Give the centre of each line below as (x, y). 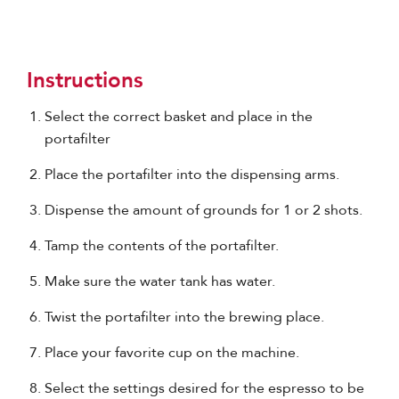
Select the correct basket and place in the (179, 116)
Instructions (85, 79)
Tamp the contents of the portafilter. (162, 245)
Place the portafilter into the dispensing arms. (192, 174)
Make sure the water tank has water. (160, 281)
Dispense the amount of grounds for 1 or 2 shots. (204, 210)
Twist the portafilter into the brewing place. (184, 317)
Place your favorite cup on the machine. (172, 352)
